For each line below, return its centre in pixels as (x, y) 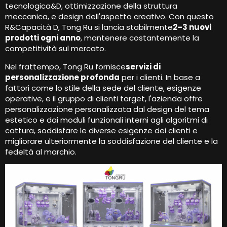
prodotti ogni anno (43, 38)
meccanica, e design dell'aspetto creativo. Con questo (109, 17)
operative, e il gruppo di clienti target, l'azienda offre (104, 98)
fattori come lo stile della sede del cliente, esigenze (103, 88)
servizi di (143, 66)
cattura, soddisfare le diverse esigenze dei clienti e (101, 130)
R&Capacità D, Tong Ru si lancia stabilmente (89, 27)
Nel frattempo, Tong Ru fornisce (65, 66)
